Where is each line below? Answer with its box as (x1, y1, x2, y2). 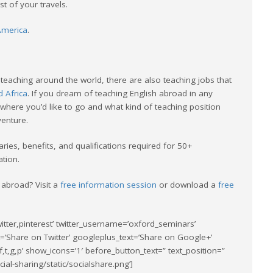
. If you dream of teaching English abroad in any (27, 88, 213, 99)
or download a (157, 179, 218, 191)
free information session (60, 179, 157, 191)
